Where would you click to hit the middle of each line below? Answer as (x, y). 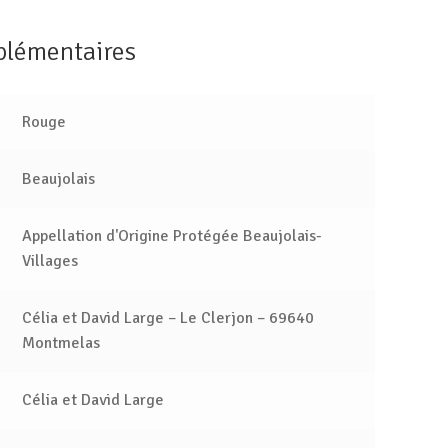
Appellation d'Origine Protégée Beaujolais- (171, 235)
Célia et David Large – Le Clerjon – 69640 (167, 317)
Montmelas (60, 342)
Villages (49, 260)
